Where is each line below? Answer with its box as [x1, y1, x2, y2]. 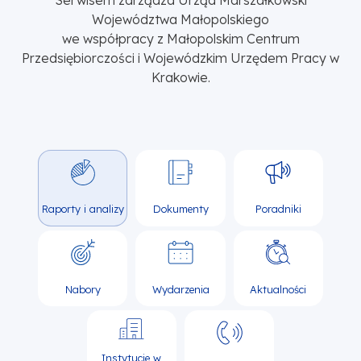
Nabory [64, 282, 101, 296]
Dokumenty [152, 202, 209, 216]
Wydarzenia [151, 282, 210, 296]
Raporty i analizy [41, 202, 124, 216]
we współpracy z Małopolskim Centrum [61, 31, 300, 48]
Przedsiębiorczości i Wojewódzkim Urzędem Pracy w [22, 50, 339, 67]
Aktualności [250, 282, 307, 296]
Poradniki [255, 202, 301, 216]
